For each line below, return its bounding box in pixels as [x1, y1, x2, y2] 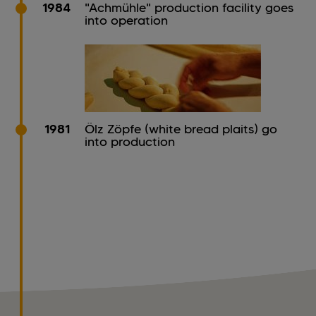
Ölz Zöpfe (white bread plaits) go [85, 121, 277, 138]
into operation [85, 13, 168, 29]
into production [85, 134, 175, 150]
